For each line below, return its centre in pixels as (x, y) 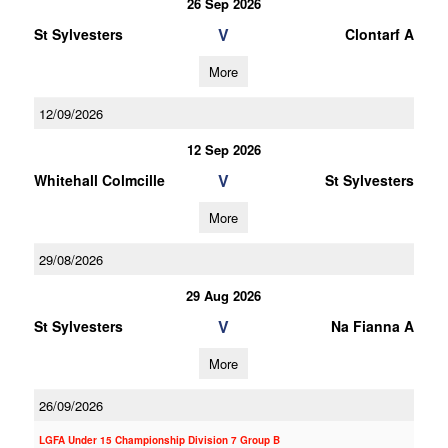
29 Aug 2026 (224, 295)
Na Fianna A (372, 326)
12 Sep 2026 (223, 149)
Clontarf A (379, 34)
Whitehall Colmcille (99, 180)
